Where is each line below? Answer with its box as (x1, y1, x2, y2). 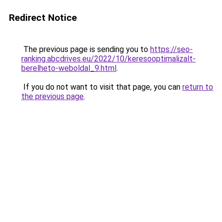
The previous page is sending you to (21, 45, 150, 54)
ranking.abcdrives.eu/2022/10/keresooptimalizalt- (21, 54, 196, 63)
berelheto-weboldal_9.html (21, 63, 116, 73)
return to (182, 82, 213, 92)
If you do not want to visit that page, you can (21, 82, 182, 92)
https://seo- (150, 45, 193, 54)
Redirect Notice (9, 12, 77, 23)
